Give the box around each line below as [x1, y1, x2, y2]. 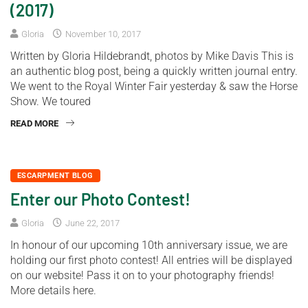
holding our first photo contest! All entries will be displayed [10, 254, 292, 267]
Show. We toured [10, 95, 91, 109]
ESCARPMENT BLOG [17, 171, 93, 181]
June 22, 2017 [63, 218, 120, 229]
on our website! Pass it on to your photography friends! [10, 269, 274, 283]
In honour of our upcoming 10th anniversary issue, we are [10, 239, 287, 252]
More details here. [10, 284, 96, 298]
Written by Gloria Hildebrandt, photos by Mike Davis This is [10, 49, 294, 63]
